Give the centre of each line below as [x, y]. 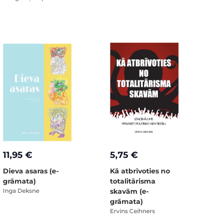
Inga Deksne [21, 190]
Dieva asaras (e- [31, 171]
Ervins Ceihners [132, 211]
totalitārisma [133, 181]
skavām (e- [129, 191]
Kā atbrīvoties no [140, 171]
